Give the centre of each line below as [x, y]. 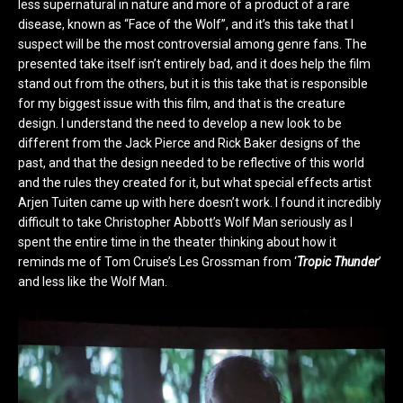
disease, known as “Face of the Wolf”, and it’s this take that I [186, 24]
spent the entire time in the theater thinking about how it [177, 242]
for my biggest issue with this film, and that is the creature [182, 103]
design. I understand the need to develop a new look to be [180, 123]
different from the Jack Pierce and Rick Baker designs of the [189, 143]
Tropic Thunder [338, 261]
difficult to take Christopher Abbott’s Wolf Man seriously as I [185, 222]
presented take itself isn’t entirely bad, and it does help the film [194, 63]
